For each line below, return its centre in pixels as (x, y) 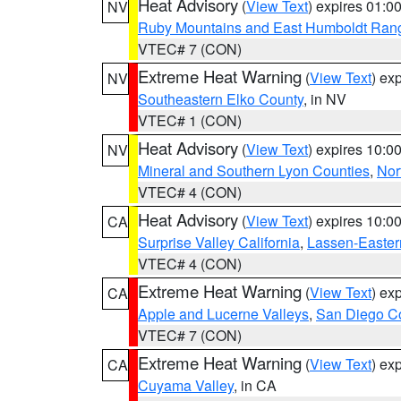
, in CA (255, 385)
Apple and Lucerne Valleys (223, 314)
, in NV (325, 99)
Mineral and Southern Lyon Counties (254, 171)
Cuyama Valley (186, 385)
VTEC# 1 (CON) (190, 120)
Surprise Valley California (219, 242)
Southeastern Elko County (221, 99)
